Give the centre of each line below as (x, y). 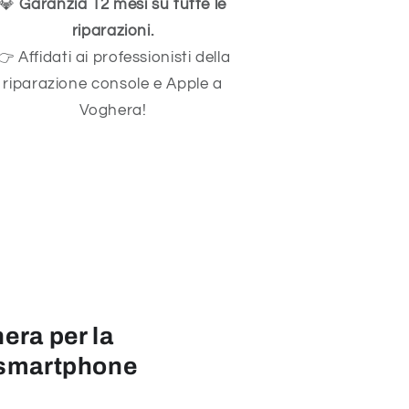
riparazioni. (113, 31)
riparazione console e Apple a (113, 84)
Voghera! (113, 111)
